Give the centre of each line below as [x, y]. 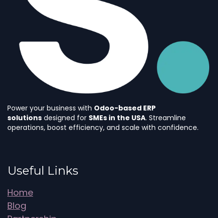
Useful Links [43, 170]
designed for [65, 118]
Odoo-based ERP [125, 108]
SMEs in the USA [117, 118]
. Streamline [166, 118]
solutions [25, 118]
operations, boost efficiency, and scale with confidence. [103, 127]
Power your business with [51, 108]
